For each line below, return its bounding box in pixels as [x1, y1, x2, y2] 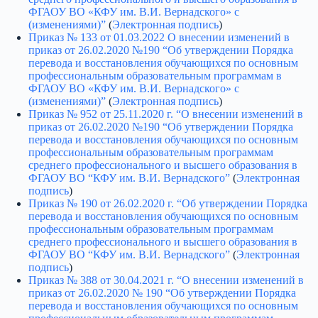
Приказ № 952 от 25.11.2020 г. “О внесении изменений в [28, 108, 303, 121]
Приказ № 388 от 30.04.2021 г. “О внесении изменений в [28, 274, 304, 287]
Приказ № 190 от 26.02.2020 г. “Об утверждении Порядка [28, 197, 307, 210]
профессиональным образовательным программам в [28, 70, 282, 82]
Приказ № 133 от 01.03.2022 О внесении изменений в [28, 31, 290, 44]
